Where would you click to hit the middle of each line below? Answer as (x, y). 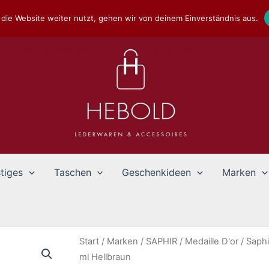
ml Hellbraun (105, 257)
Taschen (72, 172)
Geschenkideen (157, 172)
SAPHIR (162, 241)
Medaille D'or (212, 241)
